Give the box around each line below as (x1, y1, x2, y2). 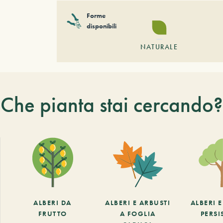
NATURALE (140, 42, 178, 52)
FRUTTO (38, 209, 67, 219)
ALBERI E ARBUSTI (105, 198, 171, 208)
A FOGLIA (119, 209, 156, 219)
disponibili (86, 21, 116, 30)
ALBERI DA (33, 198, 72, 208)
